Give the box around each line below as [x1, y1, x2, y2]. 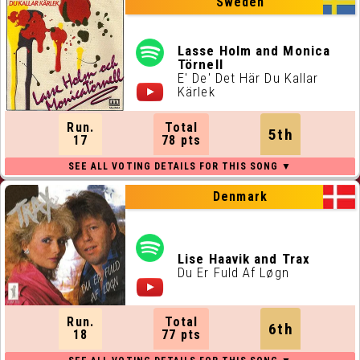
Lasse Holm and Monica [178, 42, 331, 59]
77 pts [162, 327, 201, 342]
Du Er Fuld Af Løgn [178, 264, 289, 280]
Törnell [178, 55, 223, 72]
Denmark [213, 189, 268, 204]
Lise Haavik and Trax [178, 251, 310, 267]
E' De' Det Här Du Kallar [178, 69, 319, 86]
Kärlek [178, 83, 215, 100]
